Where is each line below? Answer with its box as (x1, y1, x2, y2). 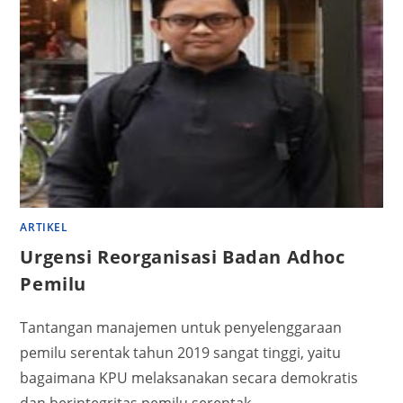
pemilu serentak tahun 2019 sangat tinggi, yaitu (20, 343, 342, 363)
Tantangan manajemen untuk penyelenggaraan (20, 318, 343, 338)
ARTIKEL (20, 219, 68, 236)
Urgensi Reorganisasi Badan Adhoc (20, 245, 345, 270)
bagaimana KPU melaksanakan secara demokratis (20, 368, 359, 389)
